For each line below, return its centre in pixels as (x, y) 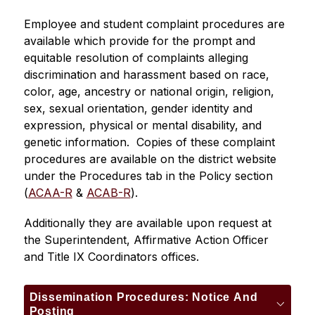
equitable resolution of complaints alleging (136, 58)
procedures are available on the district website (150, 159)
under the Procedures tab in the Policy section (148, 176)
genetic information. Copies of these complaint (149, 142)
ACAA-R (50, 193)
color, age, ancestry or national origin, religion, (149, 91)
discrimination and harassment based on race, (146, 75)
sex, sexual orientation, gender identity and (138, 108)
